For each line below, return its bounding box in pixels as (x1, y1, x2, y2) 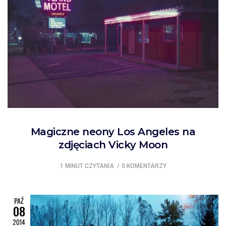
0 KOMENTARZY (121, 162, 166, 170)
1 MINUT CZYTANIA (60, 162, 114, 170)
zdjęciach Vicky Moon (59, 139, 167, 151)
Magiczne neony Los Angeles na (30, 126, 196, 138)
